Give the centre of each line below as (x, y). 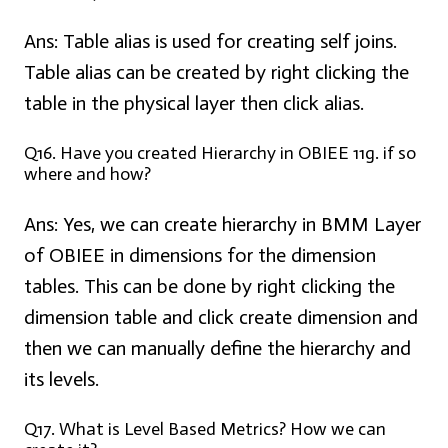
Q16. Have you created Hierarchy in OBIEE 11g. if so (220, 153)
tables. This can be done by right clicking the (209, 286)
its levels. (61, 379)
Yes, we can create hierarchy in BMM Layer (239, 224)
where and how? (87, 174)
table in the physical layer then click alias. (194, 103)
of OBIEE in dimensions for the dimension (200, 255)
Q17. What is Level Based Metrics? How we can (205, 429)
